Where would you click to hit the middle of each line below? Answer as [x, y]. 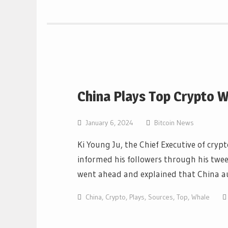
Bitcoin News [174, 123]
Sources [161, 197]
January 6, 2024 [109, 123]
